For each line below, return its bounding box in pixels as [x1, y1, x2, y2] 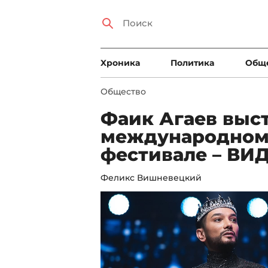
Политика [170, 57, 215, 68]
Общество [100, 86, 146, 97]
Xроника [100, 57, 140, 68]
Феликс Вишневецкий [100, 172, 202, 183]
